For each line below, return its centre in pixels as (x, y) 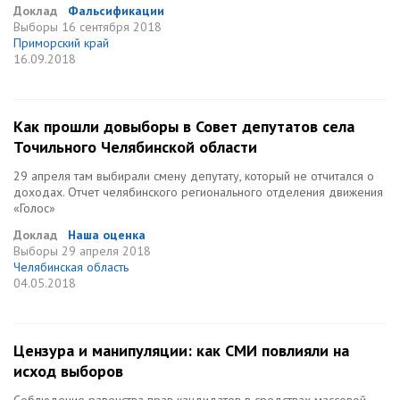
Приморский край (61, 43)
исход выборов (68, 371)
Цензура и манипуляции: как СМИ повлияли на (181, 350)
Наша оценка (107, 235)
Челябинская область (71, 267)
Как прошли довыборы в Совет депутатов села (184, 126)
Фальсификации (116, 11)
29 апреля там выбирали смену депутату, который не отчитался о (194, 176)
